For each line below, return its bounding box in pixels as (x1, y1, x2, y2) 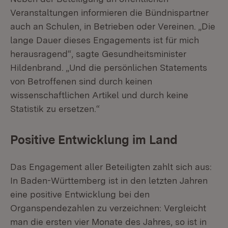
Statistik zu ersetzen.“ (10, 103, 100, 114)
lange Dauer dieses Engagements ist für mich (10, 35, 199, 45)
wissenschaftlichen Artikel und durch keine (10, 90, 188, 100)
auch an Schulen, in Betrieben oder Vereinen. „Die (10, 21, 215, 32)
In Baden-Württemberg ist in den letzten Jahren (10, 175, 208, 186)
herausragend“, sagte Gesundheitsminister (10, 48, 186, 59)
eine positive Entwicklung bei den (10, 189, 150, 199)
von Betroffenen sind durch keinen (10, 76, 152, 87)
